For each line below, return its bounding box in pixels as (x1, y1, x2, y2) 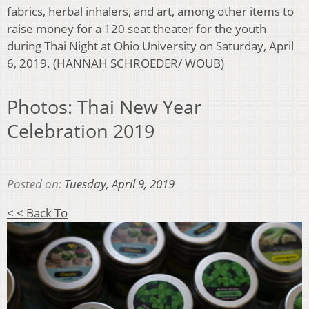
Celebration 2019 (7, 117, 154, 143)
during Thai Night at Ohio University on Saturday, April (7, 38, 294, 54)
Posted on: (7, 176, 64, 192)
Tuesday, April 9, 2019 (64, 176, 175, 192)
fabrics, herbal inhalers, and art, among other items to (7, 3, 294, 20)
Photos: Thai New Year (7, 93, 201, 119)
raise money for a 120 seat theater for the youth (7, 21, 266, 37)
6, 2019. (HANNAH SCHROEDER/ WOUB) (7, 55, 224, 72)
